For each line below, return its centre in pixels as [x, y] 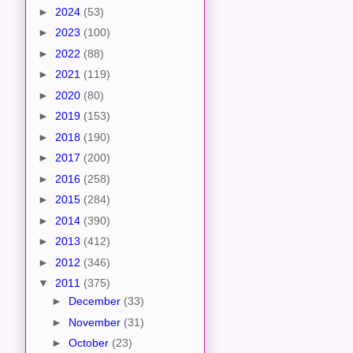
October [90, 343]
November [96, 322]
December [96, 301]
